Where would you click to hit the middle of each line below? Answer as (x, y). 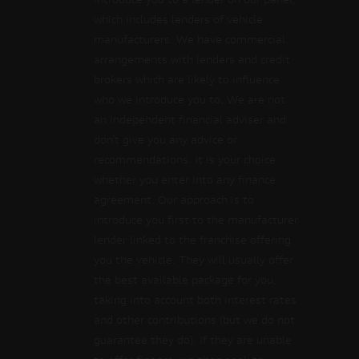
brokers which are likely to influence (187, 81)
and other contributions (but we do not (194, 321)
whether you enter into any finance (185, 181)
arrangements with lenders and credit (192, 61)
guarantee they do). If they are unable (193, 341)
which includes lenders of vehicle (178, 21)
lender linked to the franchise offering (192, 241)
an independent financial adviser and (190, 121)
